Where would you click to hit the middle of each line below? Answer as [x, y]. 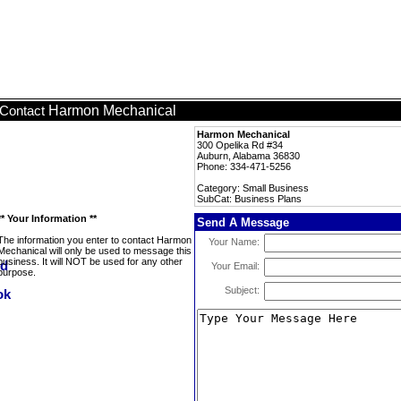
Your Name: [234, 242]
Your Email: [235, 266]
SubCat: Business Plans [249, 199]
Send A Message [243, 222]
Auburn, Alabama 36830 [248, 156]
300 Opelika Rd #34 [240, 145]
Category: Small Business [253, 188]
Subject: [242, 290]
